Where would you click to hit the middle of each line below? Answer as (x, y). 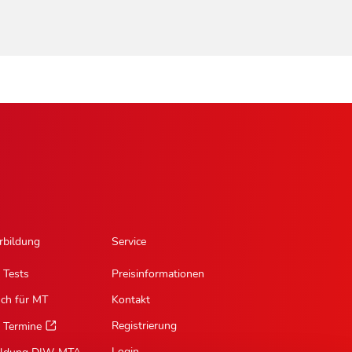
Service (128, 242)
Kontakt (130, 300)
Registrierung (144, 326)
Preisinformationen (158, 274)
